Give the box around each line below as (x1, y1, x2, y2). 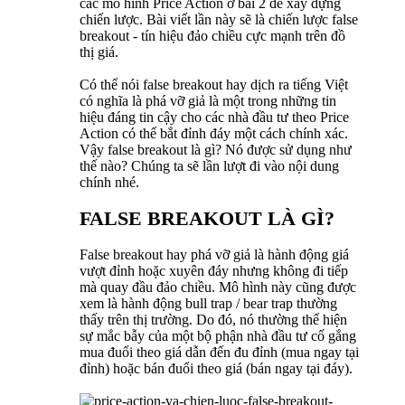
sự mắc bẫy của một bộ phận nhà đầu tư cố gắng (80, 328, 356, 344)
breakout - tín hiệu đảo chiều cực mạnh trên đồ (80, 28, 345, 44)
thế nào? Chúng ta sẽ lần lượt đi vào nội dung (80, 158, 339, 174)
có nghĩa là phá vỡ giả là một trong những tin (80, 93, 336, 109)
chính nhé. (80, 174, 139, 191)
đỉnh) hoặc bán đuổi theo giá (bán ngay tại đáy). (80, 361, 353, 377)
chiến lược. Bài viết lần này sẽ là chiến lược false (80, 12, 358, 28)
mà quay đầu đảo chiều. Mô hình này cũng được (80, 279, 356, 296)
